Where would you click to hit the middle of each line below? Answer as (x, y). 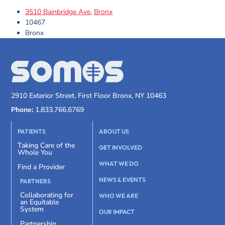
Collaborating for (47, 195)
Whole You (35, 152)
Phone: (22, 110)
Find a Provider (41, 167)
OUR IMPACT (117, 211)
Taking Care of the (46, 145)
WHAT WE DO (119, 163)
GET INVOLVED (120, 147)
